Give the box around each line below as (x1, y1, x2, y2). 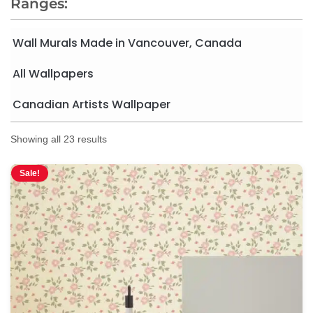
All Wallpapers (13, 65, 94, 82)
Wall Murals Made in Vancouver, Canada (13, 34, 242, 51)
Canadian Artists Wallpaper (13, 96, 170, 112)
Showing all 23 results (10, 133, 107, 145)
